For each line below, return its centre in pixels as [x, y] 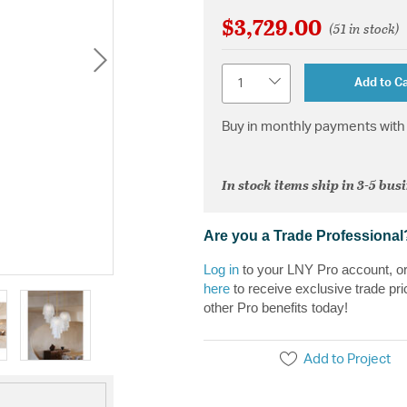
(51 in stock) [364, 28]
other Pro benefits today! [276, 307]
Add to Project [347, 359]
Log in [221, 269]
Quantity [247, 72]
